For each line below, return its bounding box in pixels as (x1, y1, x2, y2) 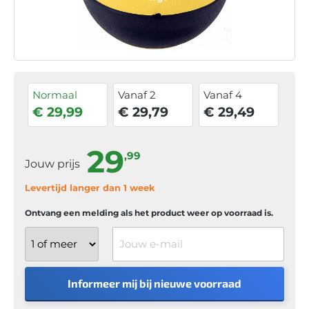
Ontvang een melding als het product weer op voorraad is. (25, 207, 273, 218)
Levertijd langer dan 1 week (25, 181, 155, 193)
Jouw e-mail (112, 226, 171, 239)
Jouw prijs (25, 157, 83, 170)
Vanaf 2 (118, 88, 157, 101)
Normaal (32, 88, 77, 101)
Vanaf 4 (203, 88, 243, 101)
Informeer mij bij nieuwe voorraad (68, 276, 241, 290)
